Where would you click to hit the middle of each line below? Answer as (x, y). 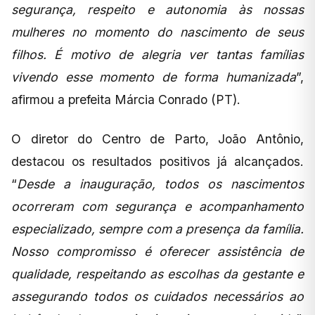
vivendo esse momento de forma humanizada (154, 77)
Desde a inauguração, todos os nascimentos (160, 184)
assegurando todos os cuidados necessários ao (157, 296)
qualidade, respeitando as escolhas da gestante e (157, 274)
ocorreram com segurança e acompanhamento (157, 206)
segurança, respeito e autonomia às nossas (157, 9)
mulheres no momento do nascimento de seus (157, 32)
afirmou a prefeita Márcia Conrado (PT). (126, 99)
